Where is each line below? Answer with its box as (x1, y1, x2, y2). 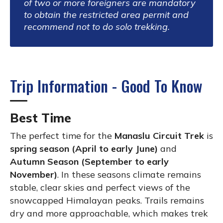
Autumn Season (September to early (10, 155, 169, 167)
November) (10, 168, 57, 180)
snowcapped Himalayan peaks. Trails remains (10, 194, 204, 206)
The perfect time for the (10, 129, 114, 141)
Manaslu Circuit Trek (114, 129, 204, 141)
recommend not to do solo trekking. (24, 20, 170, 32)
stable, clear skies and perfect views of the (10, 181, 190, 193)
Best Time (10, 110, 71, 125)
